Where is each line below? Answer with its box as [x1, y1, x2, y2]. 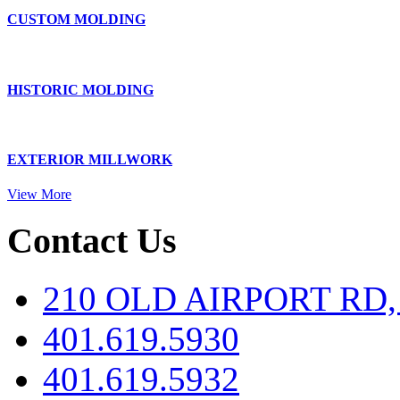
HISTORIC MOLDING [7, 81, 154, 97]
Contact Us [7, 221, 177, 262]
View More [7, 187, 71, 203]
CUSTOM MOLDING [7, 12, 146, 28]
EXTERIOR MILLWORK [7, 152, 172, 168]
